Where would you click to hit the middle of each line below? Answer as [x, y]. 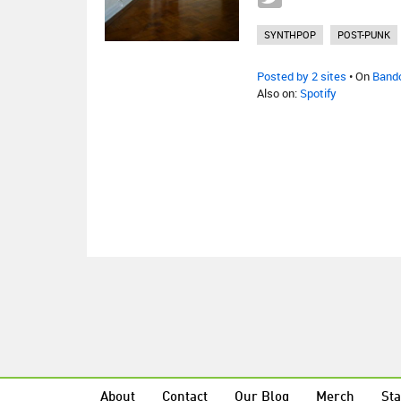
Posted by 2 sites [302, 76]
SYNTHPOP [290, 34]
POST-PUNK [364, 34]
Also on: [278, 93]
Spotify [318, 93]
